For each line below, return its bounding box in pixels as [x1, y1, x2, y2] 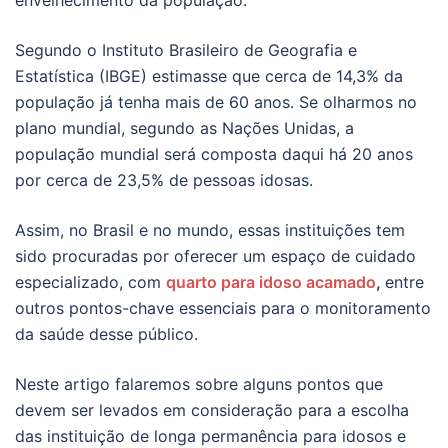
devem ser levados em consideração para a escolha [15, 399, 409, 420]
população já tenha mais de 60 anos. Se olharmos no [15, 91, 417, 112]
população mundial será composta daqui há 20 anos [15, 143, 413, 164]
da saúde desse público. [15, 323, 198, 344]
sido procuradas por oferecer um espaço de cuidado [15, 245, 416, 266]
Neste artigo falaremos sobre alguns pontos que [15, 373, 383, 394]
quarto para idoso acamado [166, 271, 376, 292]
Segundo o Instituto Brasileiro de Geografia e [15, 39, 357, 60]
